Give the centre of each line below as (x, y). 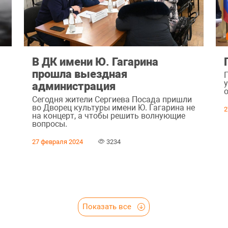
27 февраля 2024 (57, 141)
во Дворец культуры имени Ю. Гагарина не (113, 107)
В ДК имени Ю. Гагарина (95, 62)
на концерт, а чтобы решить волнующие (108, 116)
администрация (74, 86)
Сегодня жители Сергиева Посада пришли (112, 99)
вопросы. (49, 124)
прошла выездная (79, 74)
